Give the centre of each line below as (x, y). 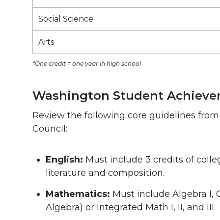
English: (64, 160)
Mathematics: (78, 194)
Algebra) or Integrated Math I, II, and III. (131, 207)
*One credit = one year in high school (87, 64)
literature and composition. (105, 173)
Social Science (66, 19)
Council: (50, 129)
